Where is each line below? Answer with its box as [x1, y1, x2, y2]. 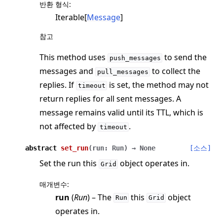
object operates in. [118, 158, 190, 169]
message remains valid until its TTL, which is [39, 107, 203, 118]
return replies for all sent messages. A [39, 93, 181, 105]
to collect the [150, 66, 201, 77]
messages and [39, 66, 95, 77]
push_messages [109, 54, 161, 62]
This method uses [39, 52, 108, 63]
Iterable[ [55, 12, 87, 23]
